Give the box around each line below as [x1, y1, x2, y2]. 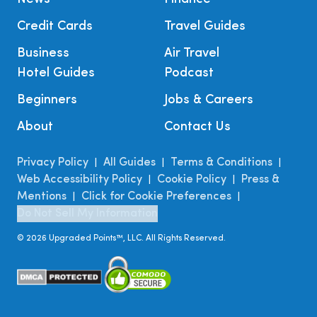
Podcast [164, 67, 214, 81]
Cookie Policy [157, 174, 226, 186]
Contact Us [164, 120, 231, 134]
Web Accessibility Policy [17, 174, 142, 186]
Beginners [17, 93, 77, 108]
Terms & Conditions [171, 157, 272, 169]
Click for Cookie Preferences [81, 191, 231, 203]
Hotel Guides [17, 67, 95, 81]
